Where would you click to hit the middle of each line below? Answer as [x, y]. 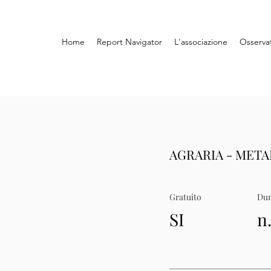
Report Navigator [129, 42]
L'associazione [201, 42]
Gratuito [185, 197]
